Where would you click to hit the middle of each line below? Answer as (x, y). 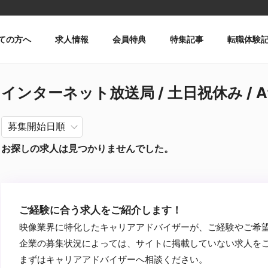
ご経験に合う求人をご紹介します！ (100, 210)
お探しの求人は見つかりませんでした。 (87, 148)
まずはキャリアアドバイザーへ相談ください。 (113, 259)
